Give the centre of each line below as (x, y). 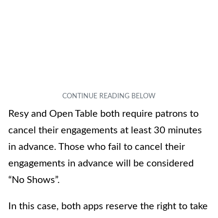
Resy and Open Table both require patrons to (103, 114)
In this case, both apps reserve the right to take (108, 207)
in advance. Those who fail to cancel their (97, 147)
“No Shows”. (34, 180)
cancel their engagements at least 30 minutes (105, 131)
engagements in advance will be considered (101, 164)
